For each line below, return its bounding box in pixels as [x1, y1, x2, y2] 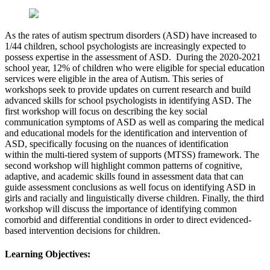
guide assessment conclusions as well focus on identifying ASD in [5, 181, 256, 192]
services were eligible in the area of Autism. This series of [5, 73, 223, 84]
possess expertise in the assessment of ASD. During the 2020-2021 [5, 51, 261, 62]
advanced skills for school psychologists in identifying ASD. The [5, 95, 251, 105]
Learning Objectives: [5, 248, 90, 259]
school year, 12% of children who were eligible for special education [5, 62, 265, 73]
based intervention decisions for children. [5, 225, 160, 236]
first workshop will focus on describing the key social [5, 105, 207, 116]
